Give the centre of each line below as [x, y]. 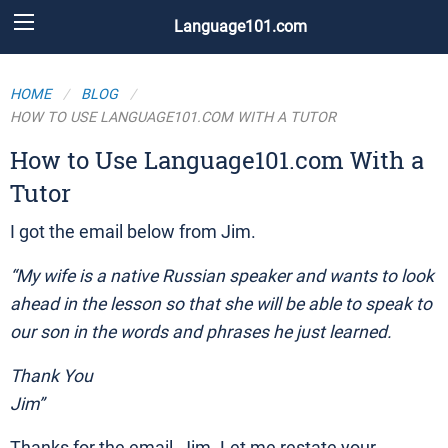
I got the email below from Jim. [133, 232]
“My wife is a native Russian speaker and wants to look [222, 276]
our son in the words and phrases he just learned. [201, 332]
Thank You [51, 376]
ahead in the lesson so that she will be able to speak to [221, 304]
